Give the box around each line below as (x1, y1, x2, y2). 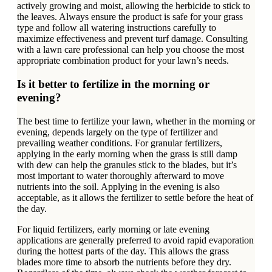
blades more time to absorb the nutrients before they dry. (17, 256, 231, 267)
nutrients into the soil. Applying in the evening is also (17, 181, 220, 192)
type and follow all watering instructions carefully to (17, 22, 216, 33)
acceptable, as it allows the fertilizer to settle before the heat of (17, 192, 253, 203)
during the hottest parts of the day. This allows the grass (17, 245, 229, 256)
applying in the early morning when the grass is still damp (17, 148, 237, 159)
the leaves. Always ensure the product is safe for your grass (17, 12, 243, 22)
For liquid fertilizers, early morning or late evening (17, 223, 209, 234)
